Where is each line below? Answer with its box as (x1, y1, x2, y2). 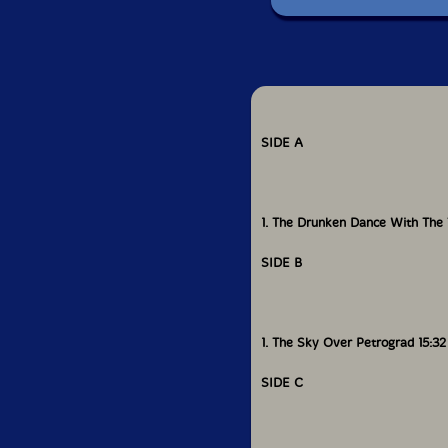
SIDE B (261, 254, 302, 270)
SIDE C (261, 374, 303, 390)
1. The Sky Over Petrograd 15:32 (261, 334, 446, 350)
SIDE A (261, 134, 303, 150)
